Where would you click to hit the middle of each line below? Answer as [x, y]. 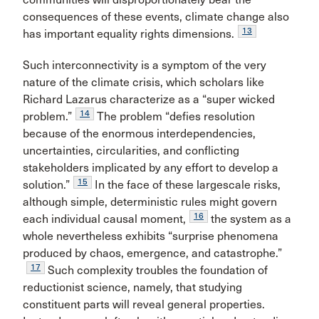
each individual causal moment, [104, 219]
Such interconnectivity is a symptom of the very [145, 65]
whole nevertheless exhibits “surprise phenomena [151, 236]
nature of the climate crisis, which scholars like [143, 82]
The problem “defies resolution [174, 116]
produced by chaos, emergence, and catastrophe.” [152, 253]
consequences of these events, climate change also [156, 17]
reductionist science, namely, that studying [132, 287]
